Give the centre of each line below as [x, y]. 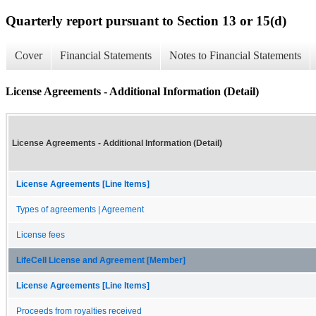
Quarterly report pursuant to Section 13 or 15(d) [146, 20]
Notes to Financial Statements [235, 56]
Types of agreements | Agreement [80, 209]
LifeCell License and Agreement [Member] [101, 260]
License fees [41, 235]
